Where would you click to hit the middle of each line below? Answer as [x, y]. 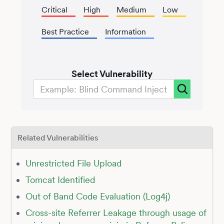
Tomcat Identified [60, 179]
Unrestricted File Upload [73, 163]
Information [125, 32]
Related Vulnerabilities [57, 138]
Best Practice [65, 32]
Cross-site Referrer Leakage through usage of [116, 212]
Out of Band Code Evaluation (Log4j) [97, 196]
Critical [54, 10]
